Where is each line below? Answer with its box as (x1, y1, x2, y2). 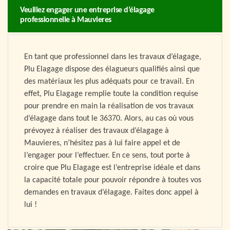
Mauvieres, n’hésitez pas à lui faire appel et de (24, 139, 180, 148)
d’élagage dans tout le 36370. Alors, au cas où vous (24, 114, 194, 123)
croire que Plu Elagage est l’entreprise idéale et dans (24, 164, 200, 172)
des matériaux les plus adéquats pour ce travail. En (24, 78, 194, 86)
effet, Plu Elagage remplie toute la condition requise (24, 90, 198, 99)
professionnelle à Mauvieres (20, 16, 111, 25)
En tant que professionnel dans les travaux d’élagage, (24, 53, 201, 62)
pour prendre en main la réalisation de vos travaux (24, 102, 194, 111)
